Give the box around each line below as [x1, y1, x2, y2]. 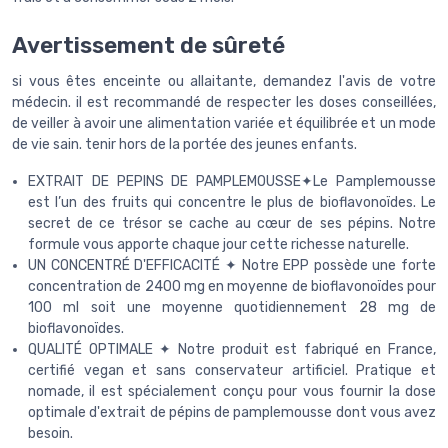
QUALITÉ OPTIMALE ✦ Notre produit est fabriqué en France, [28, 340, 436, 358]
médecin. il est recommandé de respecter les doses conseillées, [12, 93, 436, 111]
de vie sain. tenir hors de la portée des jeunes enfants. [12, 135, 357, 153]
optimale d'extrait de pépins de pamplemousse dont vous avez [28, 403, 436, 421]
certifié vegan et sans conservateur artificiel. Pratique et [28, 361, 436, 379]
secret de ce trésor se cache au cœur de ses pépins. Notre [28, 214, 436, 232]
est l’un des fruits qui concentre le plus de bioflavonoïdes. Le [28, 193, 436, 211]
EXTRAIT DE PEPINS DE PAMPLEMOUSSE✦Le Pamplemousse [28, 172, 436, 190]
